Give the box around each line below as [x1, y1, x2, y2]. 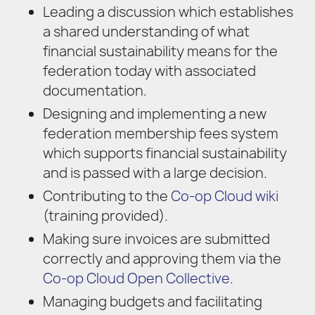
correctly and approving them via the [42, 249, 281, 268]
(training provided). [42, 207, 168, 226]
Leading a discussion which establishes [42, 3, 293, 22]
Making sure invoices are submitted [42, 229, 270, 248]
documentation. [42, 82, 147, 101]
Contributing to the [42, 187, 171, 206]
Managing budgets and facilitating [42, 292, 262, 311]
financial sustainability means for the [42, 42, 278, 61]
